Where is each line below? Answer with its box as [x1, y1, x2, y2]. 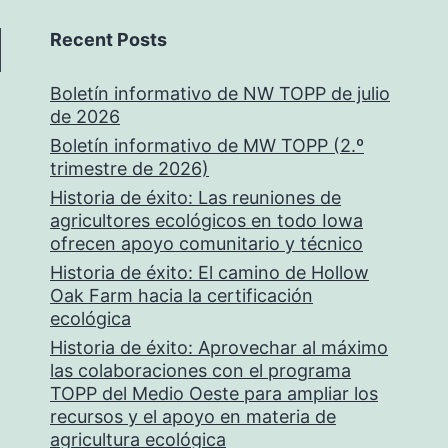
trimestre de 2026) [50, 158, 209, 179]
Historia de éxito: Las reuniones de [50, 187, 341, 208]
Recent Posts [50, 29, 167, 50]
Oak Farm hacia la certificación [50, 285, 313, 306]
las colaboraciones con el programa [50, 360, 351, 381]
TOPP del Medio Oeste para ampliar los [50, 383, 378, 404]
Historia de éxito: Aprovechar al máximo [50, 337, 388, 358]
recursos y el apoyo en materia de [50, 406, 336, 427]
